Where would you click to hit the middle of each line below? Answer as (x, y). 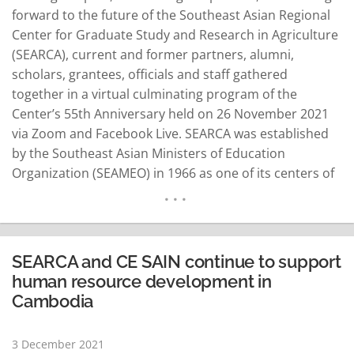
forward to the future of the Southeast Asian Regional (171, 15)
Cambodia (53, 301)
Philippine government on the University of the (151, 212)
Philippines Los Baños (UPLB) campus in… (137, 232)
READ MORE (290, 233)
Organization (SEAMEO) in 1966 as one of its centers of (173, 173)
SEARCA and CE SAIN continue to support (177, 261)
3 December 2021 (58, 344)
